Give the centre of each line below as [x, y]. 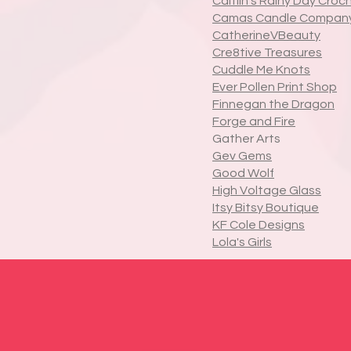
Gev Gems [242, 156]
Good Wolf [243, 173]
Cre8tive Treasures [267, 52]
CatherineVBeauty [266, 35]
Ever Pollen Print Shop [275, 87]
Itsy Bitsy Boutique [266, 208]
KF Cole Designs [259, 225]
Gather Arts [246, 139]
